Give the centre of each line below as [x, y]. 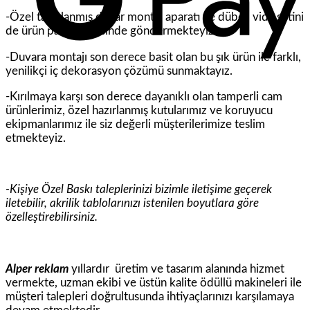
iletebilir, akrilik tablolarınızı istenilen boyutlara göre [132, 203]
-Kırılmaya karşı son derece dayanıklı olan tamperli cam [144, 96]
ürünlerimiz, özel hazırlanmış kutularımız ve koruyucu [139, 110]
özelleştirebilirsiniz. [52, 217]
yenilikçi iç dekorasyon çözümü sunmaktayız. [119, 71]
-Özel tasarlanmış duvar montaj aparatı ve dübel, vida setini [155, 17]
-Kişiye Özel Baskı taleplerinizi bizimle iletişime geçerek [139, 190]
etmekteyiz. [36, 138]
